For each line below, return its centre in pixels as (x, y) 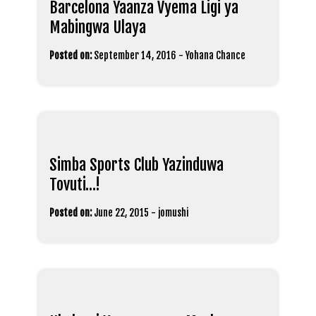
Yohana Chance (215, 55)
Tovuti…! (75, 184)
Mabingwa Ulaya (98, 27)
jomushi (173, 212)
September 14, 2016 (135, 55)
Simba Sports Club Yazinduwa (136, 164)
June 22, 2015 (121, 212)
